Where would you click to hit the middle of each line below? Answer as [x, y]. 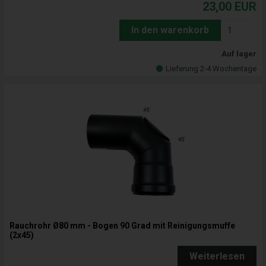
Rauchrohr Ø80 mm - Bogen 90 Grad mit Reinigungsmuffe [122, 226]
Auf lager [239, 54]
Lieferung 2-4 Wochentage [211, 69]
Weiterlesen [217, 256]
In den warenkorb [170, 30]
